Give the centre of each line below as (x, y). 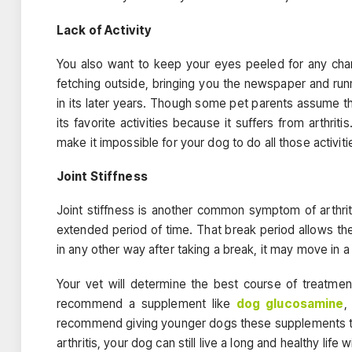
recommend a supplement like (147, 303)
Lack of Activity (104, 30)
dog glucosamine (290, 303)
